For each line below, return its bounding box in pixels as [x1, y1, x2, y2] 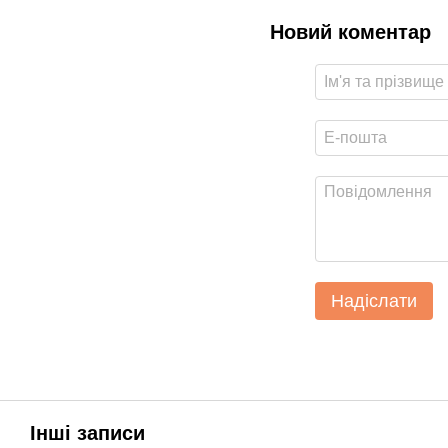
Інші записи [30, 422, 145, 445]
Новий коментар [270, 21, 431, 44]
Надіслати [331, 291, 417, 312]
